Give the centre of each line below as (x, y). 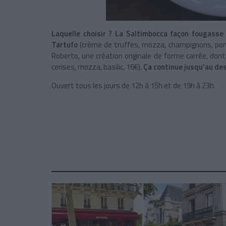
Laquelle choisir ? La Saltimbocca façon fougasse (138, 34)
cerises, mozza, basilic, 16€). (97, 67)
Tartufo (65, 45)
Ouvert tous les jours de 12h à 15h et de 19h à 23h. (133, 86)
